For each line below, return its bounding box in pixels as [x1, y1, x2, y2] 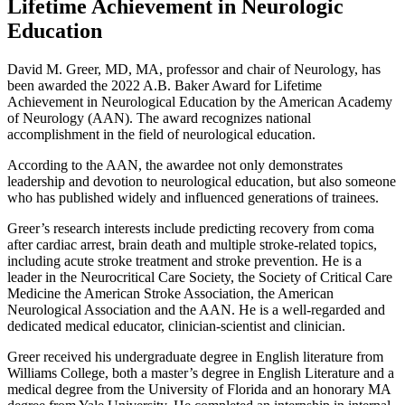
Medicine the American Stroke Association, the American [7, 285, 334, 301]
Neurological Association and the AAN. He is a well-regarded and [7, 301, 385, 317]
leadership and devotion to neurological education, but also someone [7, 173, 396, 189]
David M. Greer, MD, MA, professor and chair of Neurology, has [7, 61, 381, 77]
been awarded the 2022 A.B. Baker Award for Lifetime [7, 77, 322, 93]
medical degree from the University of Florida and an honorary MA [7, 381, 391, 397]
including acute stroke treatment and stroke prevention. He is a [7, 252, 362, 268]
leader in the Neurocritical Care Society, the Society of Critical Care [7, 268, 392, 285]
